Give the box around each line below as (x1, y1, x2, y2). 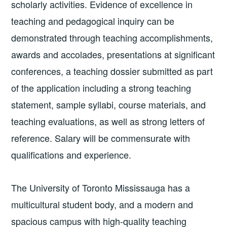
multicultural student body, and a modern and (11, 198, 194, 211)
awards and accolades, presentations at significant (11, 47, 215, 61)
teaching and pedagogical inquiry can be (11, 14, 175, 27)
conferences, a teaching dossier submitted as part (11, 64, 213, 78)
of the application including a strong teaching (11, 81, 192, 94)
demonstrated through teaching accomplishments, (11, 30, 213, 44)
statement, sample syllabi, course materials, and (11, 97, 206, 111)
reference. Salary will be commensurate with (11, 131, 191, 144)
